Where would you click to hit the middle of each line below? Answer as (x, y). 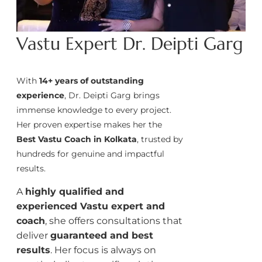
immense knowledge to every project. (94, 110)
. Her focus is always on (103, 250)
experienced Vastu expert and (91, 206)
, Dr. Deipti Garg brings (112, 95)
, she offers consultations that (114, 221)
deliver (33, 236)
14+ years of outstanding (92, 80)
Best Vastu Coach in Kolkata (77, 139)
